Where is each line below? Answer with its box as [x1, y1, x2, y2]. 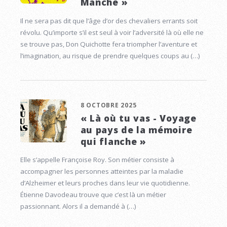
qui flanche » [80, 135, 146, 147]
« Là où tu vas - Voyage [80, 111, 197, 124]
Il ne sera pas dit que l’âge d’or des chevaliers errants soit [20, 16, 198, 25]
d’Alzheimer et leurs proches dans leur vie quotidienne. [20, 178, 190, 188]
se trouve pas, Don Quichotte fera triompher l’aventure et [20, 39, 197, 49]
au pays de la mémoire [80, 123, 193, 136]
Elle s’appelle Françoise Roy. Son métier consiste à [20, 155, 174, 165]
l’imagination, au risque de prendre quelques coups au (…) [20, 51, 200, 60]
